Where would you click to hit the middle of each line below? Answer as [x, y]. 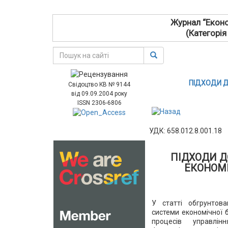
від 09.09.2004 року [99, 94]
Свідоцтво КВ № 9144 [99, 85]
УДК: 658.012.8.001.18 [186, 131]
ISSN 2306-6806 [99, 103]
